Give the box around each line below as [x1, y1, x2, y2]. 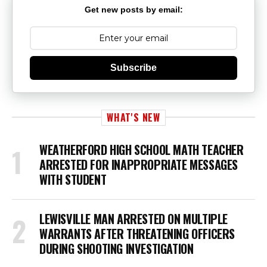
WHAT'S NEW [107, 110, 160, 125]
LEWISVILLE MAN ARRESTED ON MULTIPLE [39, 209, 228, 228]
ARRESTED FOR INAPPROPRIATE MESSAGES [39, 155, 238, 173]
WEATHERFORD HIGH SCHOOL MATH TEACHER [39, 140, 244, 159]
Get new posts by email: [84, 5, 183, 15]
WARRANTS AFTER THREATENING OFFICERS [39, 224, 235, 243]
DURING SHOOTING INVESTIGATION [39, 239, 194, 257]
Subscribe [110, 63, 157, 73]
